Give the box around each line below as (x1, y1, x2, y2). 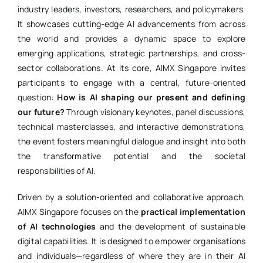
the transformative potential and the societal (17, 150, 246, 162)
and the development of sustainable (96, 221, 245, 232)
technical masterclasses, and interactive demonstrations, (17, 121, 246, 133)
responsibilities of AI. (17, 165, 96, 177)
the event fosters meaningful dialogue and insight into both (17, 136, 246, 147)
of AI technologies (17, 221, 96, 232)
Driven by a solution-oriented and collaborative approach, (17, 191, 246, 203)
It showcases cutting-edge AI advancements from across (17, 18, 246, 30)
